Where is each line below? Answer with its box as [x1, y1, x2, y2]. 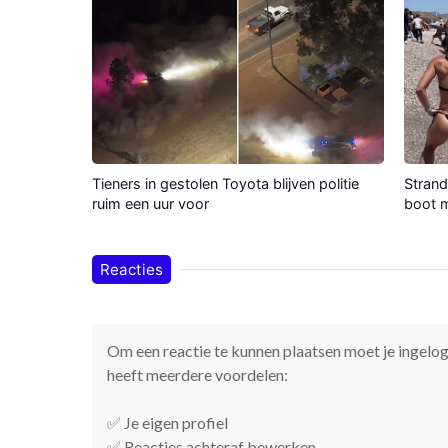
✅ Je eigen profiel [107, 412, 228, 432]
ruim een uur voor [92, 194, 209, 212]
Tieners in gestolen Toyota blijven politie [92, 174, 359, 192]
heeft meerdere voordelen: [107, 364, 288, 384]
